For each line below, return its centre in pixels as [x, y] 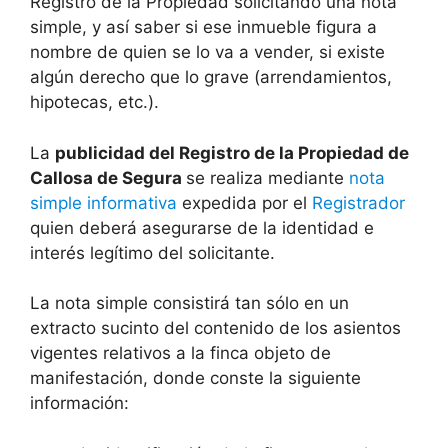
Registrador [358, 202]
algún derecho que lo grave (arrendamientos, [211, 77]
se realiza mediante [267, 177]
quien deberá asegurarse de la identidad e [202, 227]
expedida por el [244, 202]
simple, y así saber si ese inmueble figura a [203, 27]
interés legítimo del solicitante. [152, 252]
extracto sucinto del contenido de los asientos [215, 328]
